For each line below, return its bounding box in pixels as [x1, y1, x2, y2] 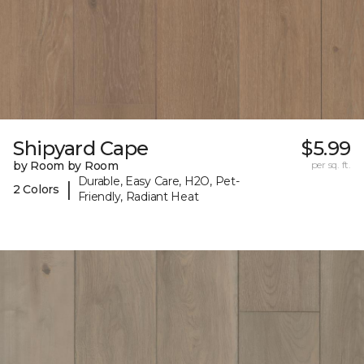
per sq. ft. [310, 158, 351, 171]
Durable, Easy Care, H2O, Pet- [77, 174, 240, 189]
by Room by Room [13, 158, 119, 174]
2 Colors [13, 181, 59, 197]
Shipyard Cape [13, 136, 149, 161]
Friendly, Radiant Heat [77, 189, 199, 205]
